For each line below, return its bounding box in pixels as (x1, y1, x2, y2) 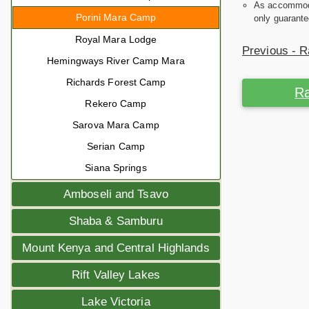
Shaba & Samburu (68, 215, 163, 228)
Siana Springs (85, 162, 147, 173)
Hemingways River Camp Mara (47, 55, 185, 66)
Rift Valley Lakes (72, 268, 160, 281)
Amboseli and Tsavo (63, 188, 168, 201)
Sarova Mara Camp (72, 119, 159, 130)
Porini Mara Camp (75, 12, 157, 23)
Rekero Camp (85, 98, 147, 109)
